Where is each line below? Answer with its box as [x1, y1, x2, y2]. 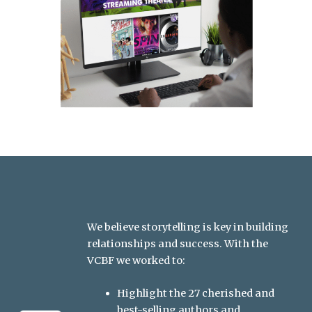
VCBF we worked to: [86, 253, 185, 267]
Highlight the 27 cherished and [117, 287, 275, 300]
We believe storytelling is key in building [86, 220, 288, 233]
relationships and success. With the [86, 237, 268, 250]
